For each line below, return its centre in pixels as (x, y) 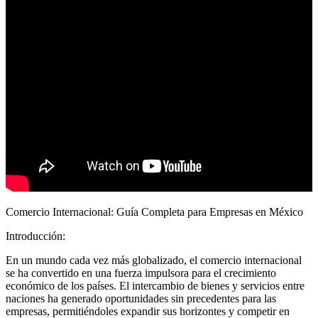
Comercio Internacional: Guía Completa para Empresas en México (154, 212)
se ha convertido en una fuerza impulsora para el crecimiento (141, 273)
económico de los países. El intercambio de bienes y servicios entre (155, 285)
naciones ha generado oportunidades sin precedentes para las (141, 298)
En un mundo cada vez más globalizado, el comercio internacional (154, 260)
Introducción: (35, 236)
